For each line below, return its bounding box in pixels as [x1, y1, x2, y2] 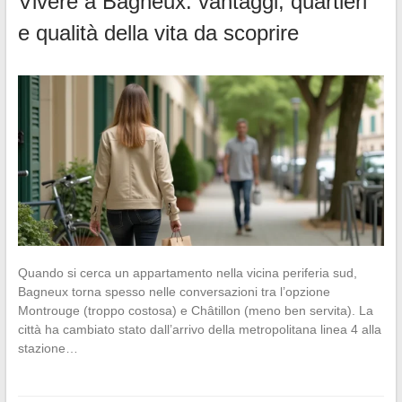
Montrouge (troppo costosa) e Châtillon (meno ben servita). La [17, 303, 373, 319]
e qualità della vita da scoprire [17, 20, 299, 45]
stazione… [17, 341, 78, 356]
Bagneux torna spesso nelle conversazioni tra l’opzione [17, 284, 330, 300]
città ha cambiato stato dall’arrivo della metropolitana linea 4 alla [17, 322, 381, 337]
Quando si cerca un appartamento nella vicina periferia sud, [17, 266, 357, 281]
